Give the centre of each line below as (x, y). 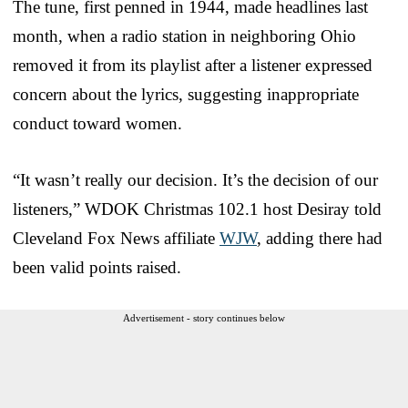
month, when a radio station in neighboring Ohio (184, 36)
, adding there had (320, 238)
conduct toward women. (97, 123)
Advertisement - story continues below (204, 317)
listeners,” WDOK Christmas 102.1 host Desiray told (197, 209)
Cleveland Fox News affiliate (116, 238)
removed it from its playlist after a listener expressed (193, 65)
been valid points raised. (97, 267)
